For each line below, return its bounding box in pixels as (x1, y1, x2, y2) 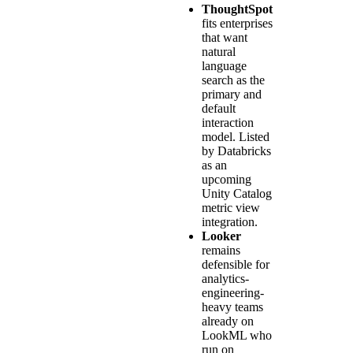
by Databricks (202, 143, 271, 158)
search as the (202, 72, 265, 87)
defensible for (202, 257, 269, 271)
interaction (202, 115, 254, 129)
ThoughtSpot (202, 2, 273, 16)
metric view (202, 200, 260, 214)
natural (202, 44, 236, 58)
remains (202, 243, 240, 257)
